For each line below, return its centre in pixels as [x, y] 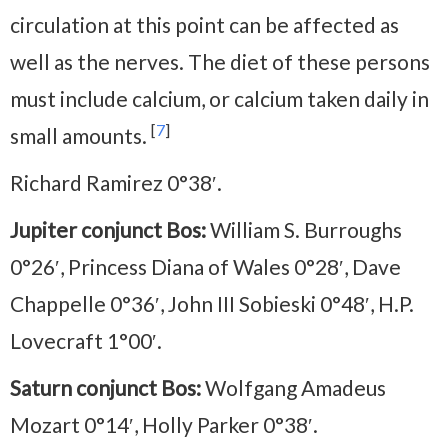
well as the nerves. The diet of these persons [220, 61]
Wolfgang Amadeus [293, 387]
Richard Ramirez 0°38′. [116, 182]
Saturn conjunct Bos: [105, 387]
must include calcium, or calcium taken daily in [219, 98]
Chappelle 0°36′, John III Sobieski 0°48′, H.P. [212, 303]
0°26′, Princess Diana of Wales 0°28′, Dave [205, 266]
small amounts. [80, 135]
